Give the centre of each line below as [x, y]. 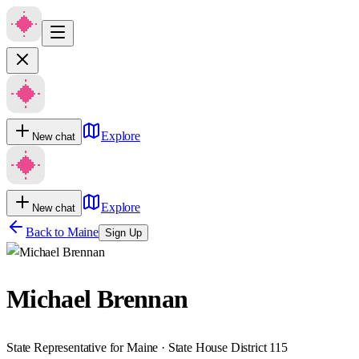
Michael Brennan [97, 299]
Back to [46, 232]
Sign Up [123, 233]
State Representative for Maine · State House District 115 [147, 347]
